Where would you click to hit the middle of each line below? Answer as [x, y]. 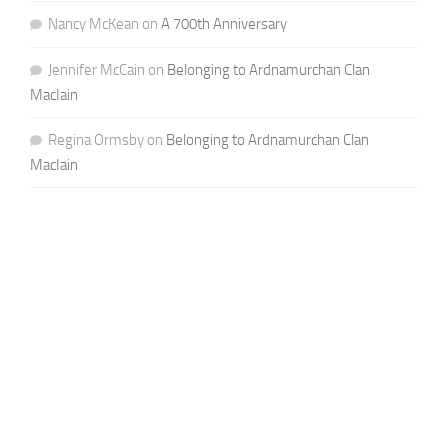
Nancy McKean [93, 23]
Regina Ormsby [95, 139]
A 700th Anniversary [223, 23]
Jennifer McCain [96, 69]
